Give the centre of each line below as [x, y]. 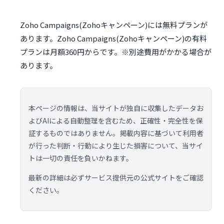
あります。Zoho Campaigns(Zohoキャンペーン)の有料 [113, 38]
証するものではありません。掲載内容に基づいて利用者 [116, 133]
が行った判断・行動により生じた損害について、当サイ [116, 146]
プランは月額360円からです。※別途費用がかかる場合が [116, 52]
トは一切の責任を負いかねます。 [81, 158]
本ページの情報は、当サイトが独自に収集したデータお [116, 108]
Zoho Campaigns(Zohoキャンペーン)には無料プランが [114, 25]
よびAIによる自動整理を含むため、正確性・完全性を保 [116, 121]
